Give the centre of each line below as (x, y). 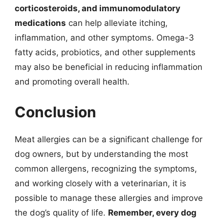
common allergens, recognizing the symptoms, (106, 168)
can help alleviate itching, (117, 23)
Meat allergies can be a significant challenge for (109, 139)
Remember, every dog (152, 212)
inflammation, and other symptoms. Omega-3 (104, 38)
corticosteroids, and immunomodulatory (98, 8)
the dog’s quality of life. (61, 212)
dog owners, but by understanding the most (101, 154)
